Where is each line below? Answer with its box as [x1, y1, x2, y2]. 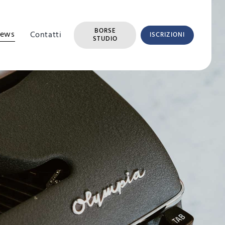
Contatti [30, 28, 62, 42]
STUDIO [93, 34, 118, 44]
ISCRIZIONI [150, 30, 185, 40]
